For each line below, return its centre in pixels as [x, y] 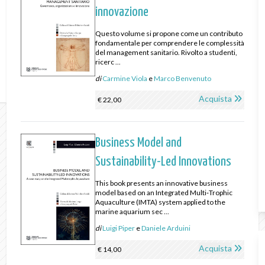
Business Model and [138, 143]
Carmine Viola [125, 79]
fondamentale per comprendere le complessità [169, 43]
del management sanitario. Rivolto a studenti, [166, 53]
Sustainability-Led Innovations [163, 162]
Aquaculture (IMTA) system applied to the [160, 202]
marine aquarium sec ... [132, 212]
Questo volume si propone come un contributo [169, 34]
